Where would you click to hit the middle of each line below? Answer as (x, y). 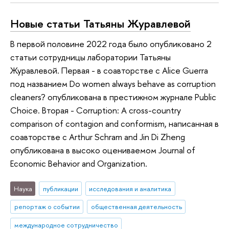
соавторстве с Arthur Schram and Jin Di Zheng (98, 137)
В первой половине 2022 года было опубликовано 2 (111, 44)
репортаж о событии (47, 207)
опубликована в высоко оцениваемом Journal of (103, 150)
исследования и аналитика (130, 188)
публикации (60, 188)
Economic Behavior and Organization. (79, 164)
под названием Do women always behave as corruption (113, 84)
